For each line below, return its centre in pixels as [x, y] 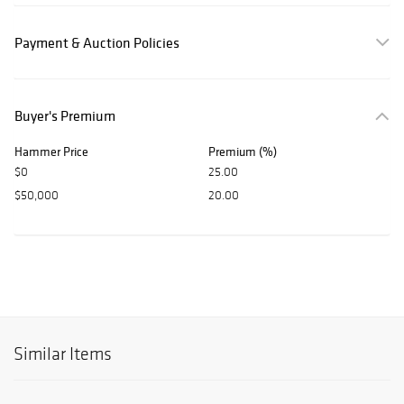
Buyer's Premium [65, 116]
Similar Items [63, 354]
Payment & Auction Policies [97, 43]
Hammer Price [51, 152]
